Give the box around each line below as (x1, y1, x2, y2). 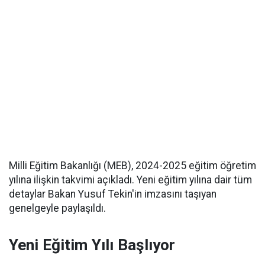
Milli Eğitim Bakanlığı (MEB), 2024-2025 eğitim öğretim (9, 160, 256, 172)
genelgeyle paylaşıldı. (9, 202, 106, 214)
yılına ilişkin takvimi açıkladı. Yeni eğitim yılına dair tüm (9, 174, 252, 186)
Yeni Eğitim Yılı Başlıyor (9, 236, 175, 254)
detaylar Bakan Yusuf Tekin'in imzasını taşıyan (9, 188, 216, 200)
